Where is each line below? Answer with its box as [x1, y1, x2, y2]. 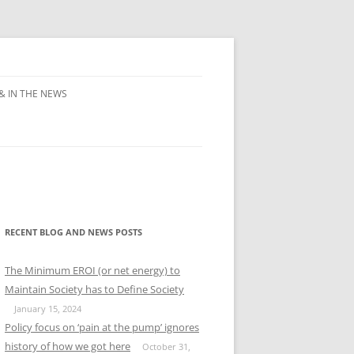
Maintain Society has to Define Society [5, 282, 184, 296]
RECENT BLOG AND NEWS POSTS [5, 226, 142, 238]
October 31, [142, 341, 190, 352]
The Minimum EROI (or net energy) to [5, 263, 180, 277]
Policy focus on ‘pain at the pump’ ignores [5, 320, 199, 334]
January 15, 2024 [14, 303, 81, 314]
